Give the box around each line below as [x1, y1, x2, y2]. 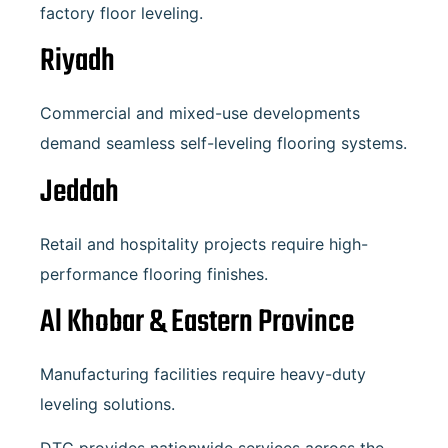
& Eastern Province [144, 298, 354, 347]
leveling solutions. [40, 394, 175, 414]
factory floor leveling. [40, 2, 203, 23]
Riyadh [40, 37, 115, 87]
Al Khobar [40, 298, 144, 347]
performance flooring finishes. [40, 263, 268, 284]
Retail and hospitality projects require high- [40, 233, 368, 254]
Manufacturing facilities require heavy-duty [40, 364, 366, 384]
